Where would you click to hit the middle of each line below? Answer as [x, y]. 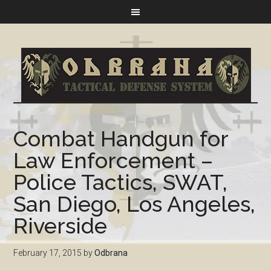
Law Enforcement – [113, 160]
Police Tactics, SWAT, [121, 182]
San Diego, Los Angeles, [135, 204]
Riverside [60, 226]
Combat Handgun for [121, 139]
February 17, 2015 [48, 253]
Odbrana [111, 253]
